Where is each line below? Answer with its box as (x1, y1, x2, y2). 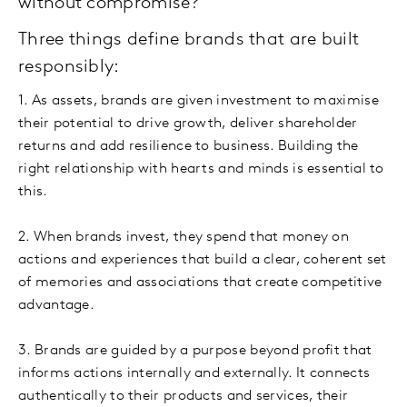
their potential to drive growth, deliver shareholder (18, 116, 358, 131)
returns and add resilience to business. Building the (18, 139, 359, 154)
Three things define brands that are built (18, 31, 360, 49)
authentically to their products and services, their (18, 389, 349, 403)
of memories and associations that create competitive (18, 275, 382, 290)
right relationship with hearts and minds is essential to (18, 162, 384, 176)
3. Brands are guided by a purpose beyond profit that (18, 343, 372, 358)
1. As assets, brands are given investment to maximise (18, 94, 379, 108)
